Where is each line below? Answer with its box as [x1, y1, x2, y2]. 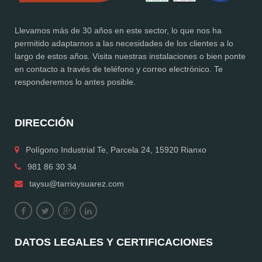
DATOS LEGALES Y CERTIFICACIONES [15, 236, 213, 249]
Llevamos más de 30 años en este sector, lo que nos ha [15, 26, 222, 36]
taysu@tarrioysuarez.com [29, 179, 124, 189]
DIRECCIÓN [15, 117, 74, 129]
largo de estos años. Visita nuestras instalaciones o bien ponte [15, 51, 246, 61]
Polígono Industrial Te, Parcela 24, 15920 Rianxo [19, 145, 206, 155]
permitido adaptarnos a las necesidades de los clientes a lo [15, 39, 233, 49]
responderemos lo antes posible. [15, 77, 136, 87]
